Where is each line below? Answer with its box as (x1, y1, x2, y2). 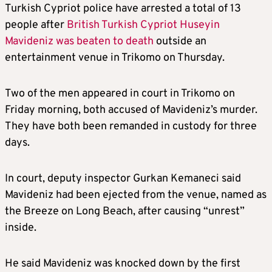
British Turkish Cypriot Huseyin (67, 18, 220, 32)
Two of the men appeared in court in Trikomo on (5, 87, 235, 101)
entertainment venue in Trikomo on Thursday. (5, 51, 225, 65)
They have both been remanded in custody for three (5, 120, 257, 134)
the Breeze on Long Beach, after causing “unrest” (5, 205, 245, 219)
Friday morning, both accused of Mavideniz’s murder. (5, 103, 257, 117)
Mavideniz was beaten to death (5, 35, 154, 49)
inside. (5, 221, 36, 235)
